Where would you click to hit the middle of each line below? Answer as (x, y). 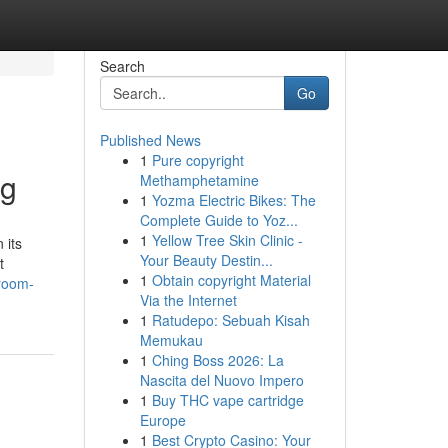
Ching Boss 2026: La (217, 360)
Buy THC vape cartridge (227, 400)
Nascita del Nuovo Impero (221, 380)
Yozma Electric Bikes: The (233, 200)
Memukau (171, 340)
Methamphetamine (199, 180)
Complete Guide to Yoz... (218, 220)
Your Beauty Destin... (206, 260)
